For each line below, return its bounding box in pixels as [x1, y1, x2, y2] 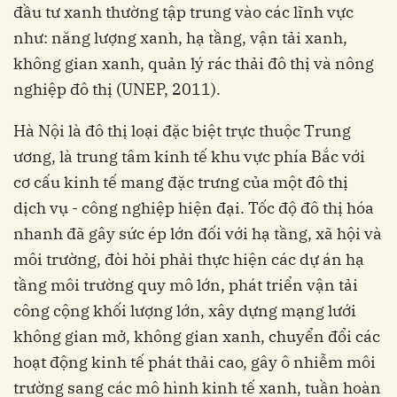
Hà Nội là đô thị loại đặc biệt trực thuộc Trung [13, 121, 351, 142]
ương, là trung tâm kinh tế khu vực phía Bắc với [13, 146, 365, 167]
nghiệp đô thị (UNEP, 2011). [13, 79, 221, 100]
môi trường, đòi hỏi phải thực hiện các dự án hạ [13, 249, 364, 270]
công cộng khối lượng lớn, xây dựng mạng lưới [13, 300, 356, 322]
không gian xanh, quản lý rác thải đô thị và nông [13, 53, 374, 74]
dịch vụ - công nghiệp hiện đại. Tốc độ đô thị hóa [13, 198, 374, 219]
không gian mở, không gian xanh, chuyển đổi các [13, 326, 380, 347]
